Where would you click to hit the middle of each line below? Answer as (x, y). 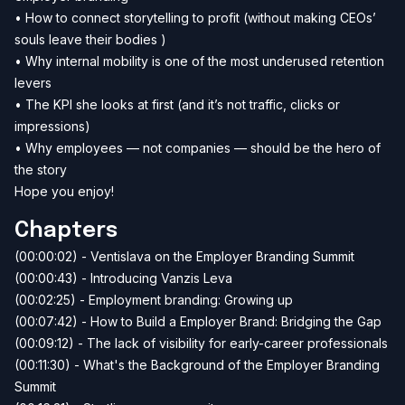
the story (41, 170)
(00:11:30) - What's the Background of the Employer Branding (197, 365)
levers (33, 83)
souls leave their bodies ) (90, 40)
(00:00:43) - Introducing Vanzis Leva (123, 278)
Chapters (66, 231)
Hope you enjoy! (64, 192)
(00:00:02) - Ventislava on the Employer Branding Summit (184, 257)
